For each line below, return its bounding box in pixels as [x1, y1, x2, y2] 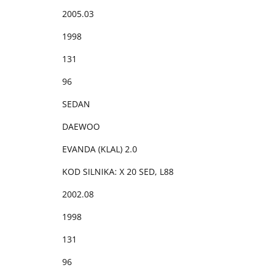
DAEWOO [62, 120, 100, 132]
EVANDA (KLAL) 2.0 [62, 143, 137, 155]
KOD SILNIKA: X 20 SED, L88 [62, 165, 174, 177]
